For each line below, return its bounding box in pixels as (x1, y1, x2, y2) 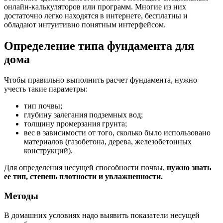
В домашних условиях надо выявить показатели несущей (4, 211, 200, 220)
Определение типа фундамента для (4, 39, 194, 52)
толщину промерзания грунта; (24, 119, 127, 128)
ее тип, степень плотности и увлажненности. (4, 172, 163, 181)
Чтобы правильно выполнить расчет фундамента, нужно (4, 76, 197, 85)
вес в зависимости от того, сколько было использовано (24, 128, 211, 137)
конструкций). (24, 146, 73, 155)
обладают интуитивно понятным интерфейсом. (4, 20, 166, 29)
